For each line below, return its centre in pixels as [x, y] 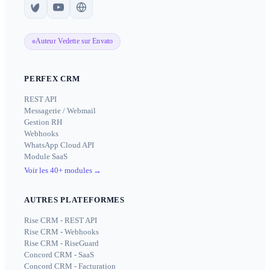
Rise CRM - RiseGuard [61, 243]
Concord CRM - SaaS [59, 254]
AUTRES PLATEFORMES [75, 199]
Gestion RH [43, 122]
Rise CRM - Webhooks [61, 231]
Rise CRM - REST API [61, 220]
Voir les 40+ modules [58, 170]
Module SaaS [46, 156]
